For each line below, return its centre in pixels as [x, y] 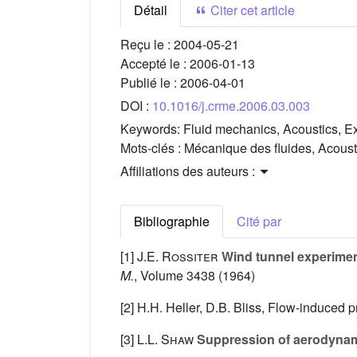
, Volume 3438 [175, 276]
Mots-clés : [152, 148]
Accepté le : [155, 64]
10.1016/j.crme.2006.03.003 [231, 106]
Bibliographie [172, 222]
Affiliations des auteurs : [189, 171]
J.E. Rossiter [178, 257]
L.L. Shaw [165, 339]
